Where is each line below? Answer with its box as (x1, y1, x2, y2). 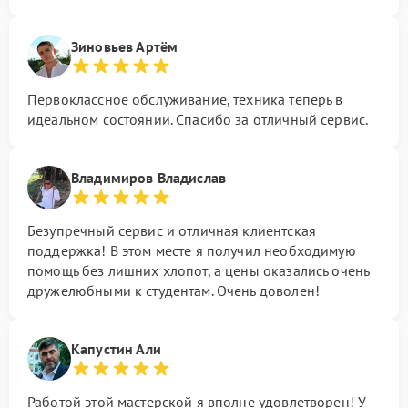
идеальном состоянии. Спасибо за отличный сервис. (27, 109, 369, 128)
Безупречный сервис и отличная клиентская (27, 220, 316, 240)
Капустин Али (71, 339, 161, 358)
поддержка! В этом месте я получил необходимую (27, 240, 356, 260)
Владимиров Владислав (71, 168, 226, 187)
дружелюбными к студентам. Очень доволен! (27, 280, 320, 300)
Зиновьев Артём (71, 36, 178, 56)
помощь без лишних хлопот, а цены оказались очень (27, 260, 370, 280)
